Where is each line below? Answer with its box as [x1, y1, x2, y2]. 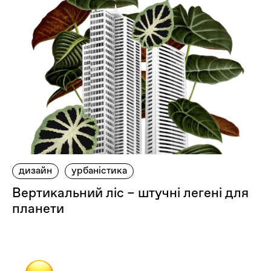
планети [12, 201, 64, 217]
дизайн [19, 165, 52, 177]
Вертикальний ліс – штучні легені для [12, 185, 249, 201]
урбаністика [71, 165, 127, 177]
